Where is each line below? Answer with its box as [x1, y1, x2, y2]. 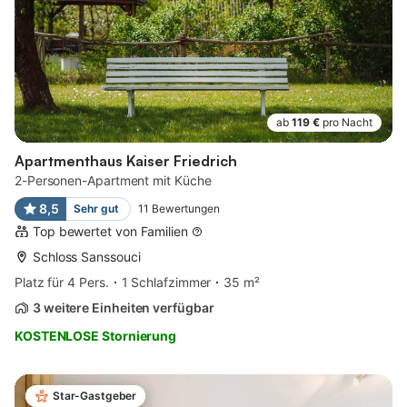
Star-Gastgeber [53, 388, 137, 402]
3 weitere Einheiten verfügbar [33, 299, 214, 315]
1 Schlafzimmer [121, 273, 212, 290]
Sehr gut [73, 201, 119, 215]
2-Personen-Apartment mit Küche [15, 172, 212, 188]
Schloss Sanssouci [33, 248, 141, 264]
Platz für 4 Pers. [15, 273, 109, 290]
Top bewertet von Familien [33, 223, 188, 239]
